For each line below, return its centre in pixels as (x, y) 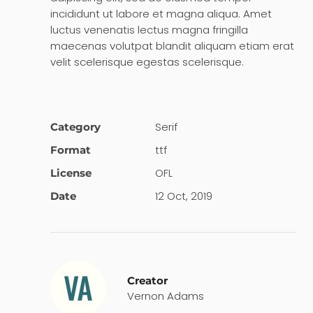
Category (75, 127)
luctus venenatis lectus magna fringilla (149, 30)
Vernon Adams (166, 296)
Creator (147, 281)
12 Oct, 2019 (184, 196)
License (71, 173)
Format (71, 150)
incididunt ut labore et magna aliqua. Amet (161, 14)
